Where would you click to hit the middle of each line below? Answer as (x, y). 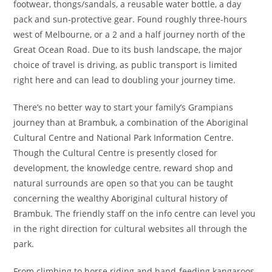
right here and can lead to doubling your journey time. (125, 80)
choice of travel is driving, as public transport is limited (126, 65)
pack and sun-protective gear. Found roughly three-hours (131, 19)
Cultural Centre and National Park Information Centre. (124, 138)
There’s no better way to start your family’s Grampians (124, 107)
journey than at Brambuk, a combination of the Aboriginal (131, 123)
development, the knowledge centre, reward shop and (124, 168)
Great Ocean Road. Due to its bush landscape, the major (128, 50)
